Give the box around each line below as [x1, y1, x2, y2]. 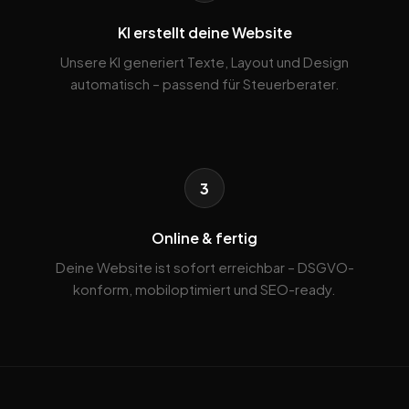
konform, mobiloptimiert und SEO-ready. [73, 280, 336, 299]
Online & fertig [152, 228, 257, 248]
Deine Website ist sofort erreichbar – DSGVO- [55, 258, 354, 277]
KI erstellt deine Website [117, 23, 292, 43]
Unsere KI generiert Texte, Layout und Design [60, 53, 349, 71]
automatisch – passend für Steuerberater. [69, 75, 340, 93]
